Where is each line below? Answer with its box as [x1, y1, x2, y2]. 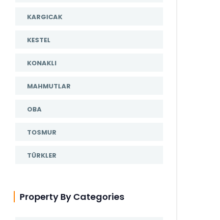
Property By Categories [20, 191, 124, 203]
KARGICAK [27, 12, 62, 22]
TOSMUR [27, 128, 56, 137]
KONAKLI [27, 58, 56, 68]
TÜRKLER [27, 151, 56, 160]
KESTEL [27, 35, 51, 45]
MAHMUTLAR [27, 82, 71, 91]
